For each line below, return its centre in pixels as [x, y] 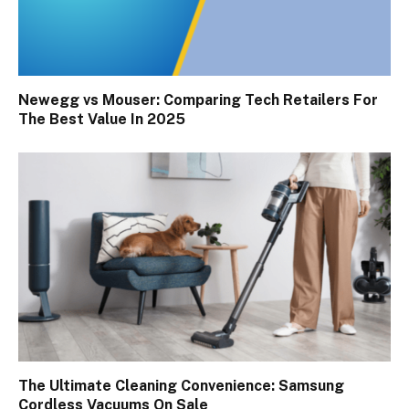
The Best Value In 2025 [102, 119]
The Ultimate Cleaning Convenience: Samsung [181, 386]
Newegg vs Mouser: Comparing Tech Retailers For [198, 100]
